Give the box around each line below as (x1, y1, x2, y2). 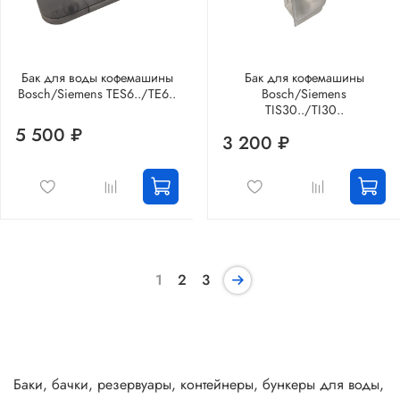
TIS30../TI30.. (264, 100, 344, 119)
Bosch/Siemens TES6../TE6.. (18, 84, 176, 103)
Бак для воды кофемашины (21, 68, 173, 87)
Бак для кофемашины (244, 68, 364, 87)
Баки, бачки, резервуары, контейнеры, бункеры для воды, (13, 374, 384, 396)
